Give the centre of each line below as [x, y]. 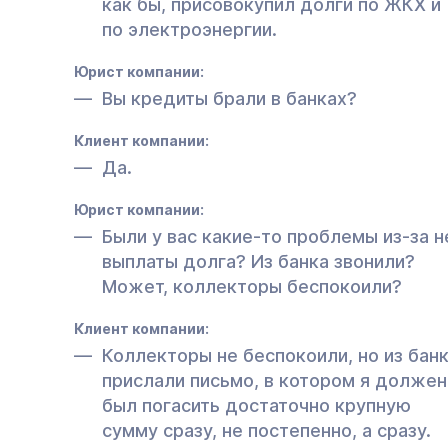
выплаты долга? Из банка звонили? [258, 261]
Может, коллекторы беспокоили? [252, 286]
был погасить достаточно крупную [256, 405]
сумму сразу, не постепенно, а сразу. [266, 430]
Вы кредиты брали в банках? [229, 98]
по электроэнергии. [189, 29]
